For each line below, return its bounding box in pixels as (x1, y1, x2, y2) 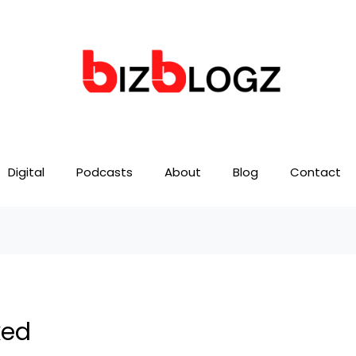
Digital (8, 164, 44, 181)
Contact (290, 164, 341, 181)
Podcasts (76, 164, 133, 181)
